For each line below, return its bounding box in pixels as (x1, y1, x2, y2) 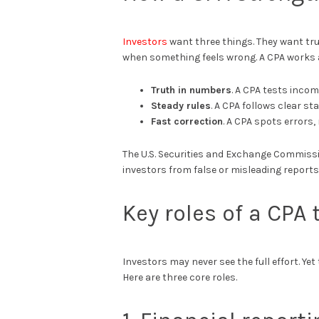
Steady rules (151, 100, 211, 113)
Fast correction (151, 115, 223, 128)
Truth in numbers (151, 84, 231, 97)
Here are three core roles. (122, 271, 237, 284)
